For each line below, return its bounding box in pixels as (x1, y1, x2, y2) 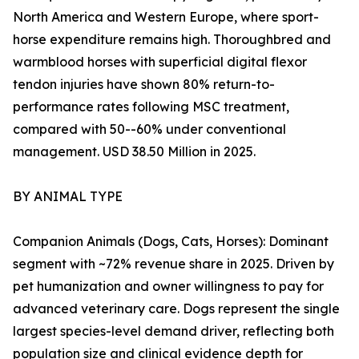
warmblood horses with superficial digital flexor (13, 54, 307, 71)
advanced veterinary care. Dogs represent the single (13, 301, 340, 317)
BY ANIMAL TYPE (13, 188, 123, 205)
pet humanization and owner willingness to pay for (13, 278, 324, 295)
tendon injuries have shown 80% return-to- (13, 76, 275, 93)
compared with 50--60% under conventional (13, 121, 286, 138)
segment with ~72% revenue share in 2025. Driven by (13, 256, 334, 272)
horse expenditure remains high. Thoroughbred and (13, 31, 331, 48)
